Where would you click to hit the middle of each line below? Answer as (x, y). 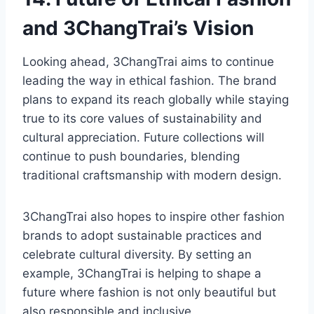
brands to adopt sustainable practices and (142, 236)
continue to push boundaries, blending (131, 157)
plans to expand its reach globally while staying (156, 100)
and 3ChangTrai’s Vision (138, 28)
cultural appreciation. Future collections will (143, 138)
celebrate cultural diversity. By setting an (137, 255)
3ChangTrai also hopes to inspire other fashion (153, 217)
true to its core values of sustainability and (142, 119)
